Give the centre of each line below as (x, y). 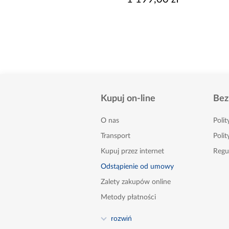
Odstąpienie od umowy (137, 167)
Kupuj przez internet (132, 152)
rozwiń (121, 219)
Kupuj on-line (128, 99)
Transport (116, 136)
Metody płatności (128, 198)
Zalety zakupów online (136, 182)
